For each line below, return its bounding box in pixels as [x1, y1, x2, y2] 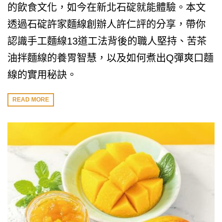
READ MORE [12, 96, 49, 104]
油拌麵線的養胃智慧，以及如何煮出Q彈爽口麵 [7, 53, 214, 63]
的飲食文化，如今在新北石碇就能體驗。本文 [7, 2, 206, 13]
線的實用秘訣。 [7, 69, 77, 80]
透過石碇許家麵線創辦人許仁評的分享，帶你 [7, 19, 206, 30]
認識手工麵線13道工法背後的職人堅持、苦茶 [7, 36, 207, 47]
